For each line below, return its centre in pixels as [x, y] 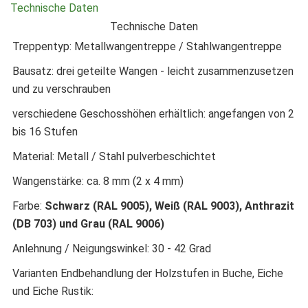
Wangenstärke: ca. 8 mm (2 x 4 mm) [98, 181]
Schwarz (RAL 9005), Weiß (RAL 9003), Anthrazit [169, 206]
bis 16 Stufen [45, 131]
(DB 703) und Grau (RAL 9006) [88, 223]
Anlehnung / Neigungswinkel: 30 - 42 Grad [112, 248]
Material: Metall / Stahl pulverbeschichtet [114, 156]
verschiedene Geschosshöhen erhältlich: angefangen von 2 [153, 113]
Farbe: [29, 206]
